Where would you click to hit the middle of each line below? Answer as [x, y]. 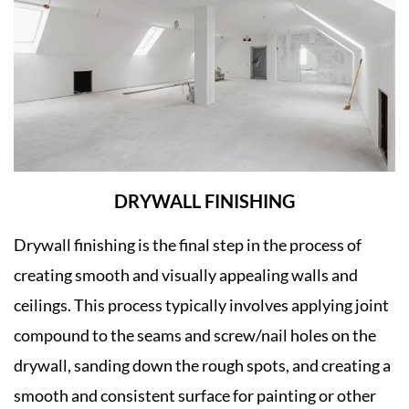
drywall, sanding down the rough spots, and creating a [202, 365]
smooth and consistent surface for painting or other [195, 395]
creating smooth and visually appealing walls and [186, 274]
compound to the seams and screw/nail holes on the [195, 335]
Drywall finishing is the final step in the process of [188, 244]
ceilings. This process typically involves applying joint [201, 304]
